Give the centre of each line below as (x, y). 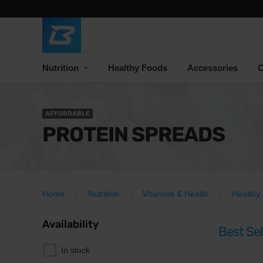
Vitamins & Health (176, 194)
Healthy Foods (138, 68)
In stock (75, 250)
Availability (70, 224)
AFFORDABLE (68, 114)
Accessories (213, 68)
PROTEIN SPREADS (134, 134)
